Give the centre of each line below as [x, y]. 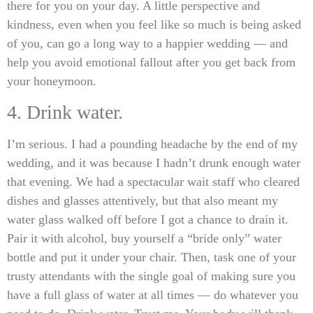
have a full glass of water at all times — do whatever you [153, 294]
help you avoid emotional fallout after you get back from [151, 62]
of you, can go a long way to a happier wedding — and [147, 43]
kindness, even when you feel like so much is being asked [154, 24]
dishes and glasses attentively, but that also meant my [143, 200]
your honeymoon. [52, 81]
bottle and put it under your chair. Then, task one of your [152, 257]
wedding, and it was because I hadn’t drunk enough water [154, 162]
